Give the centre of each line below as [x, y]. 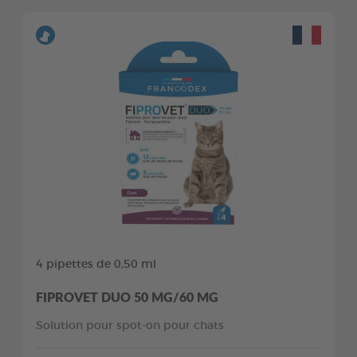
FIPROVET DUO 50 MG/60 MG [127, 296]
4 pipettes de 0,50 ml [96, 264]
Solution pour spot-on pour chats [130, 326]
